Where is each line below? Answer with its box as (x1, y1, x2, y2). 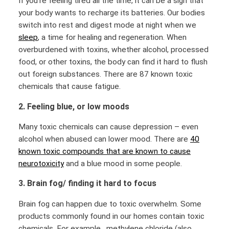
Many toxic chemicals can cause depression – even (18, 122, 198, 131)
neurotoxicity (18, 158, 64, 168)
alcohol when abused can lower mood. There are (18, 134, 190, 144)
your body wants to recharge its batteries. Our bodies (18, 8, 205, 18)
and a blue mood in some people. (64, 158, 184, 168)
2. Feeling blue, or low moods (18, 101, 131, 111)
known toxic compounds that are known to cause (18, 146, 191, 156)
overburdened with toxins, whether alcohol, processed (18, 45, 209, 55)
